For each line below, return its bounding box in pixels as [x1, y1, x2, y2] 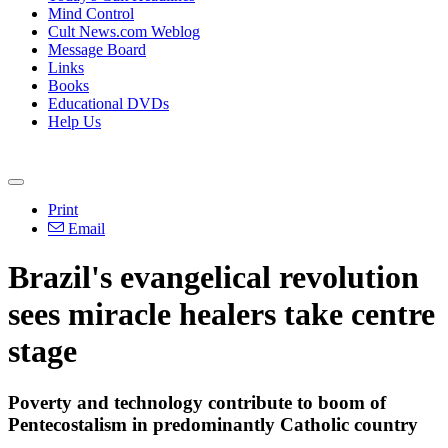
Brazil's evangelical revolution [8, 259, 419, 296]
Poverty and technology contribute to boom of [8, 391, 386, 413]
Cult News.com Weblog [48, 23, 200, 40]
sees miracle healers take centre [8, 296, 435, 333]
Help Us [48, 113, 101, 130]
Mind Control [48, 5, 134, 22]
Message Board [48, 41, 146, 58]
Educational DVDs [48, 95, 169, 112]
